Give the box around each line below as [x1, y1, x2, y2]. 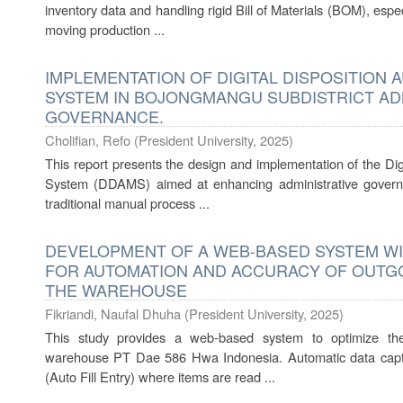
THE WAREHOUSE [45, 278, 187, 301]
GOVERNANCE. [45, 104, 164, 128]
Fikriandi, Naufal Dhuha [45, 304, 181, 323]
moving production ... [45, 20, 165, 39]
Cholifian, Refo [45, 130, 130, 149]
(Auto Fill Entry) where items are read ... [45, 367, 275, 386]
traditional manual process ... [45, 193, 210, 212]
